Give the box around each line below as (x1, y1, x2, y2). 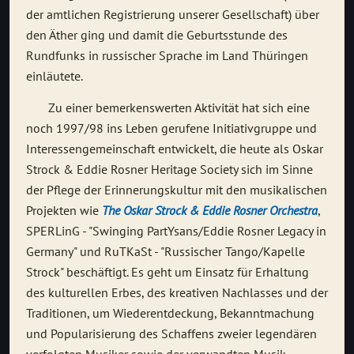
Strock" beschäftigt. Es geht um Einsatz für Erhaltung (26, 264, 309, 281)
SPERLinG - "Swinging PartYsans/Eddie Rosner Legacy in (26, 223, 326, 239)
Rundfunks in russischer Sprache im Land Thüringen (26, 47, 308, 64)
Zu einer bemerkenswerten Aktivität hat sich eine (26, 100, 310, 116)
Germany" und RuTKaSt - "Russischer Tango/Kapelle (26, 243, 305, 260)
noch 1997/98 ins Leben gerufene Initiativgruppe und (26, 120, 317, 137)
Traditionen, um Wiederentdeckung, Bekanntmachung (26, 305, 314, 322)
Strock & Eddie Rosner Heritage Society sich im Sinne (26, 161, 313, 178)
